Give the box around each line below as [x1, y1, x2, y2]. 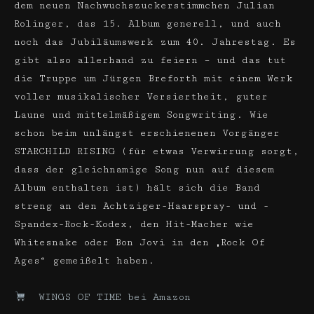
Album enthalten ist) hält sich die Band [14, 182, 260, 193]
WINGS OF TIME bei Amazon [39, 292, 191, 303]
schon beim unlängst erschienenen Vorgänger [14, 128, 280, 139]
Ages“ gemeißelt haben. [14, 255, 155, 266]
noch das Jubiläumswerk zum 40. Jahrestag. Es [14, 36, 296, 48]
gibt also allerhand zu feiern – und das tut [14, 55, 286, 66]
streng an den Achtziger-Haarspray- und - [14, 200, 269, 212]
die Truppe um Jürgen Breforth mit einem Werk [14, 73, 293, 84]
